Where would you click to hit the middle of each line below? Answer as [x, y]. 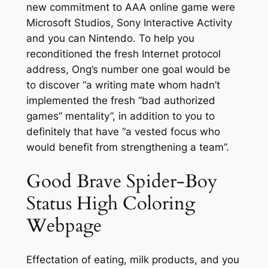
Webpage [64, 225]
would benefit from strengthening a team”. [127, 147]
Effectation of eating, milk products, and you [133, 260]
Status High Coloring [110, 203]
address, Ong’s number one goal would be [128, 69]
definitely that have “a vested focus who [123, 131]
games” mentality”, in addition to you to [120, 116]
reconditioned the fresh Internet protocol [123, 54]
